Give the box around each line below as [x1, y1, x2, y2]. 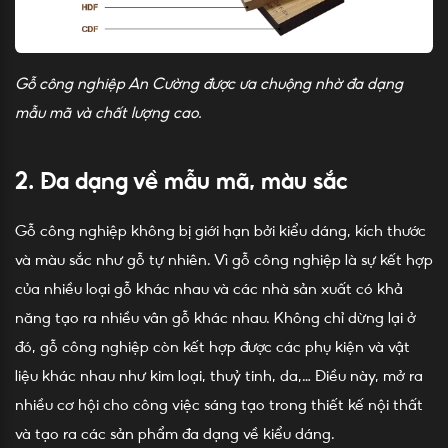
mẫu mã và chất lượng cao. [15, 105, 202, 119]
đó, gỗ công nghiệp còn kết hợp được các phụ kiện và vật [15, 340, 410, 354]
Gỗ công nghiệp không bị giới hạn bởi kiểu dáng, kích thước [15, 224, 426, 238]
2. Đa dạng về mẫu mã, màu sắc [15, 171, 348, 192]
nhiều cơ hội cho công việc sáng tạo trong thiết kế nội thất [15, 398, 423, 412]
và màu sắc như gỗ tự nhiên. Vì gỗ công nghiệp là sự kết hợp [15, 253, 433, 267]
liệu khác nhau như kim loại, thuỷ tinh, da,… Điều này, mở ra [15, 369, 423, 383]
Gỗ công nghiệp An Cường [15, 76, 199, 90]
